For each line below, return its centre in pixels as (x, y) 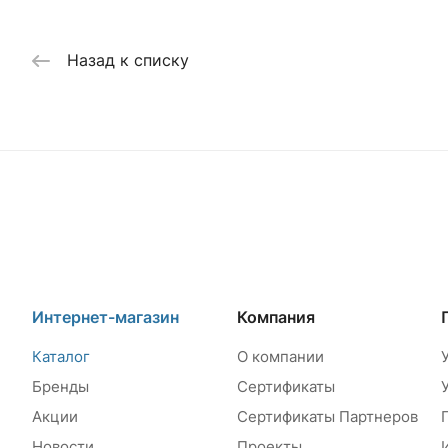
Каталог (61, 357)
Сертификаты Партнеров (327, 417)
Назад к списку (128, 60)
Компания (275, 317)
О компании (280, 357)
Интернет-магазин (105, 317)
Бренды (60, 387)
